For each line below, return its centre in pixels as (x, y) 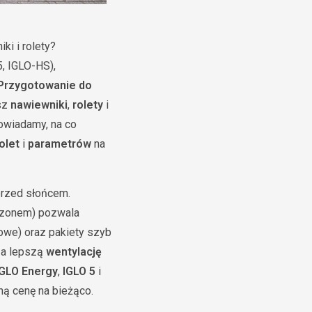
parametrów (60, 144)
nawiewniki (39, 105)
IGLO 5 (79, 271)
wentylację (74, 252)
